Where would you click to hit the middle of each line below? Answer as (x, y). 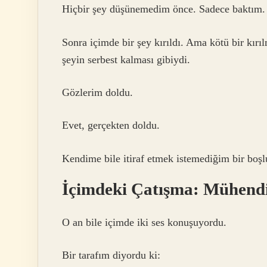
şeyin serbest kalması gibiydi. (126, 59)
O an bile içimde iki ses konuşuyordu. (144, 223)
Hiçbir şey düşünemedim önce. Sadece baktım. (164, 9)
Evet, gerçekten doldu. (111, 125)
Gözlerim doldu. (97, 92)
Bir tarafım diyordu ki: (111, 255)
